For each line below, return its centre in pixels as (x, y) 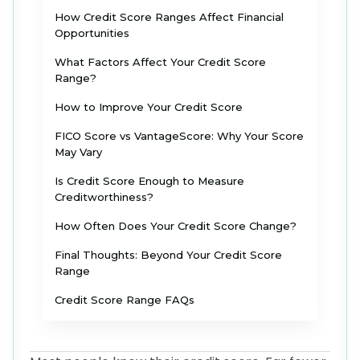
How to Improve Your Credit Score (149, 107)
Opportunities (92, 33)
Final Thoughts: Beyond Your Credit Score (168, 255)
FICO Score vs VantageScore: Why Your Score (179, 136)
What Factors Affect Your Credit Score (160, 62)
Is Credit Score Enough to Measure (149, 181)
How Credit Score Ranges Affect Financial (169, 17)
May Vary (78, 152)
